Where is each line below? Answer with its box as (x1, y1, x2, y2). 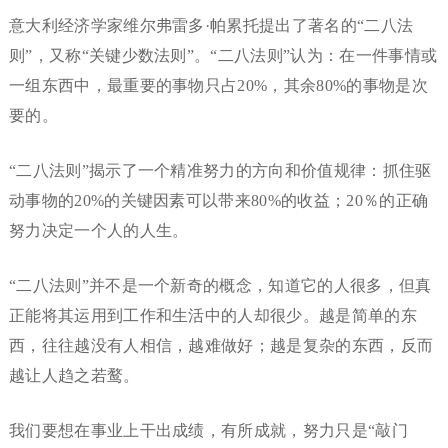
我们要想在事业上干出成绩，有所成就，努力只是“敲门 (8, 422, 408, 440)
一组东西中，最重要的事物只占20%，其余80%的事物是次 (8, 77, 428, 95)
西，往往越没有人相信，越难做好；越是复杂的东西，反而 (8, 337, 434, 355)
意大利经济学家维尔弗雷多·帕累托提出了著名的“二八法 (8, 17, 414, 35)
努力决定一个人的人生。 (8, 222, 189, 240)
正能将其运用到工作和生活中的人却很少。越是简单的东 (8, 307, 417, 325)
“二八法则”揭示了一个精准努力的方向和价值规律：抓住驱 (8, 162, 432, 180)
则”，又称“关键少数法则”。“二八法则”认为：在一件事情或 (8, 47, 438, 65)
